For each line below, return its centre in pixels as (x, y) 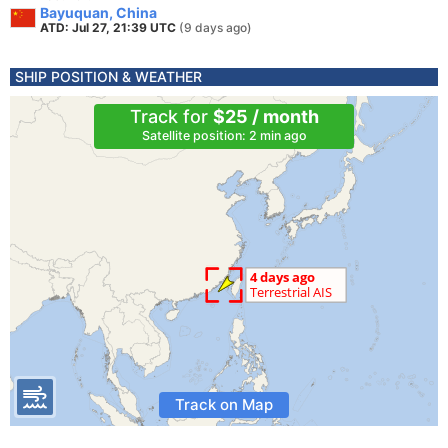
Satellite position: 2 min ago (224, 135)
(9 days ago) (215, 27)
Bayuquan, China (98, 12)
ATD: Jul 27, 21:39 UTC (109, 27)
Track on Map (224, 404)
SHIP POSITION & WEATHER (108, 76)
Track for (171, 116)
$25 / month (265, 116)
